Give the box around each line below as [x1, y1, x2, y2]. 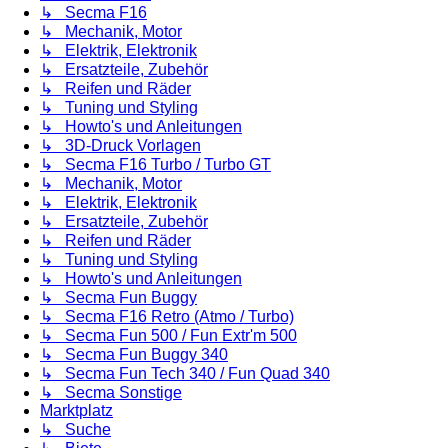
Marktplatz [40, 401, 113, 419]
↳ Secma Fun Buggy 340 [40, 345, 228, 363]
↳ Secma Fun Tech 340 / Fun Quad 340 [40, 364, 330, 382]
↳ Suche [40, 420, 111, 438]
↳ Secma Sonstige [40, 383, 182, 401]
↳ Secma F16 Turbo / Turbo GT [40, 155, 271, 173]
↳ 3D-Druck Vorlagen [40, 136, 201, 154]
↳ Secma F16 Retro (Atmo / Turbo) [40, 307, 294, 325]
